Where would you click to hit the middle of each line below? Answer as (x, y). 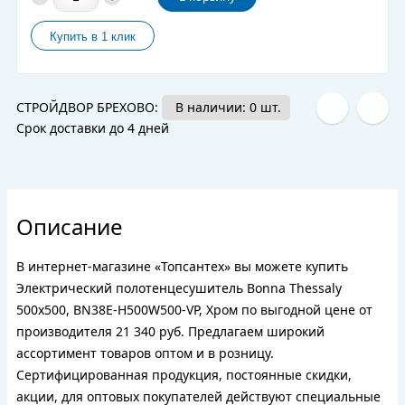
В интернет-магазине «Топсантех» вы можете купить (182, 266)
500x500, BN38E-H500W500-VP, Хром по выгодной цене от (194, 310)
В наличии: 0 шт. (228, 108)
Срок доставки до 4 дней (93, 128)
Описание (70, 226)
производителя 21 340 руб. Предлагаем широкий (170, 331)
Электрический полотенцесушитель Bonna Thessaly (179, 288)
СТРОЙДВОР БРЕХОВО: (89, 108)
